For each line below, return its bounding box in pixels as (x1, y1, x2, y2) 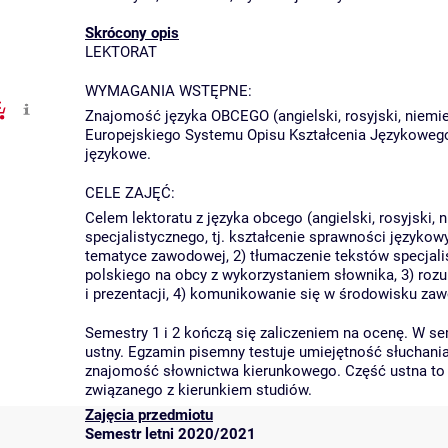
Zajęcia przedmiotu (85, 406, 213, 424)
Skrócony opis (85, 24, 179, 42)
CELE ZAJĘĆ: (85, 184, 175, 202)
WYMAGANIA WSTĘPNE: (85, 82, 252, 100)
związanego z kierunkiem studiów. (85, 381, 312, 399)
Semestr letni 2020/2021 (85, 425, 256, 443)
